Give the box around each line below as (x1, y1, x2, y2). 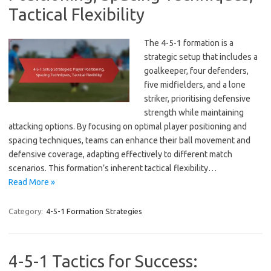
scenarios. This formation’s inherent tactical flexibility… (8, 163, 217, 173)
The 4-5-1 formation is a (144, 38, 233, 48)
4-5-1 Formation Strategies (46, 206, 142, 215)
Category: (8, 206, 45, 215)
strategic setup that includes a (144, 51, 258, 62)
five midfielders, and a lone (144, 79, 246, 90)
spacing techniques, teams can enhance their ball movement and (8, 135, 250, 145)
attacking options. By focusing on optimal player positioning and (8, 121, 247, 131)
